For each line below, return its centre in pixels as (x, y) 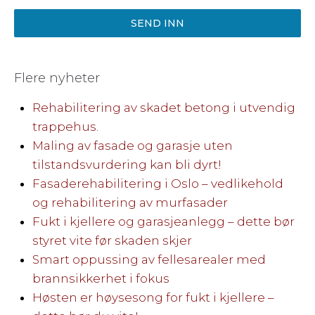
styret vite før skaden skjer (112, 240)
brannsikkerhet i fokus (101, 278)
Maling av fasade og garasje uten (132, 145)
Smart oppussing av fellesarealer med (149, 259)
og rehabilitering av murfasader (130, 202)
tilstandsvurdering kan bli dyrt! (127, 164)
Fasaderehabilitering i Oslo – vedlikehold (157, 183)
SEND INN (157, 23)
